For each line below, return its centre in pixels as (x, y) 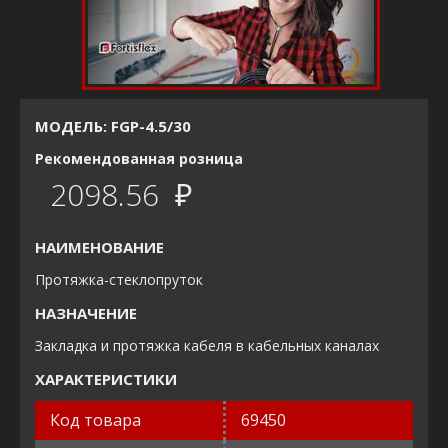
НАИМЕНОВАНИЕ (99, 246)
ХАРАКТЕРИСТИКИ (106, 378)
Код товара (95, 419)
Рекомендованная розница (139, 158)
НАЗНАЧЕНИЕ (86, 312)
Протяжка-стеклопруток (123, 279)
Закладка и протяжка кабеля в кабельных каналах (207, 345)
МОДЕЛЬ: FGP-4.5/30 (113, 125)
